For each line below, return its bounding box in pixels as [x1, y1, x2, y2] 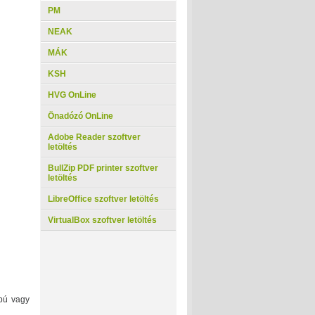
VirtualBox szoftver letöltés [48, 215, 157, 225]
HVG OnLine [48, 90, 96, 100]
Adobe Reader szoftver [48, 132, 141, 142]
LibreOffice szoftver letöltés [48, 194, 159, 204]
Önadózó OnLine [48, 111, 113, 121]
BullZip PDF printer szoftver [48, 163, 158, 173]
